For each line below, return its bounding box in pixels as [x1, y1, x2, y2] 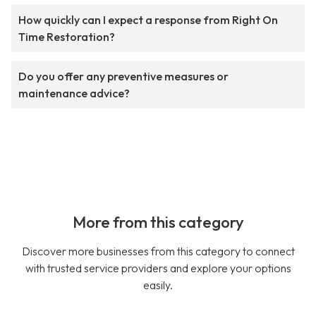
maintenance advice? [18, 86, 130, 101]
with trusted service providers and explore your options [25, 261, 291, 276]
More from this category [72, 212, 244, 233]
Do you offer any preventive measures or [18, 69, 229, 84]
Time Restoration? [18, 30, 115, 44]
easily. [143, 278, 173, 293]
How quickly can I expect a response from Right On [18, 13, 278, 28]
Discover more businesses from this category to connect [21, 244, 295, 259]
